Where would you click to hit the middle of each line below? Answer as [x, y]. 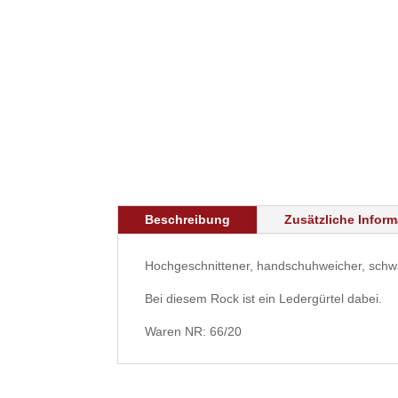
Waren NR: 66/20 [193, 331]
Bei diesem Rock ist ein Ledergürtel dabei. [263, 298]
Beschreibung [187, 219]
